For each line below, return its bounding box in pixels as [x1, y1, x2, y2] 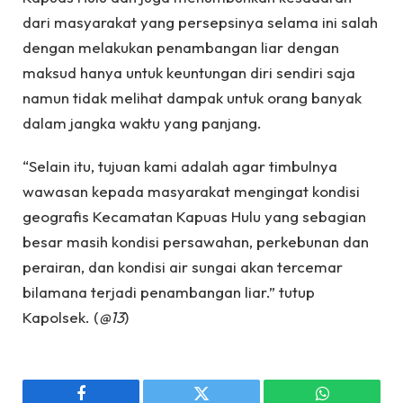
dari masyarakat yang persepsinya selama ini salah [22, 12, 378, 31]
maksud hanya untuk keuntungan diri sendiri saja [22, 62, 355, 82]
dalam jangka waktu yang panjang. [22, 112, 262, 132]
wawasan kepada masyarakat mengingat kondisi [22, 182, 360, 201]
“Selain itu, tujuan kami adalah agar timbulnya [22, 157, 337, 176]
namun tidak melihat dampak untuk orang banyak [22, 87, 362, 107]
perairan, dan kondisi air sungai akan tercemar [22, 257, 343, 277]
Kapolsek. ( [22, 308, 99, 327]
